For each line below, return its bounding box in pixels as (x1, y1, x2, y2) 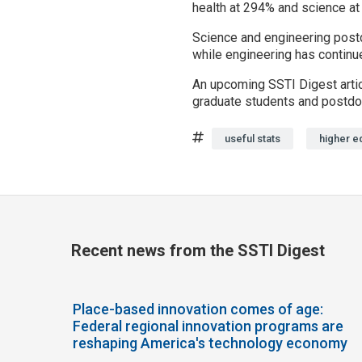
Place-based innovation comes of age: (73, 300, 323, 318)
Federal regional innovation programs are (73, 317, 343, 335)
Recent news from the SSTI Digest (71, 241, 325, 261)
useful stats (225, 133, 280, 145)
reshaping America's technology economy (73, 334, 347, 351)
